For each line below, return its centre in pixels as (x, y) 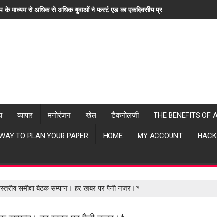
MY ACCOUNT (160, 136)
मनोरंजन (59, 115)
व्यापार (25, 115)
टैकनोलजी (125, 115)
